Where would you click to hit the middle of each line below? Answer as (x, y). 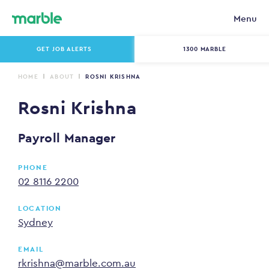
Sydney (35, 222)
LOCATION (40, 208)
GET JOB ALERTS (64, 49)
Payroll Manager (67, 138)
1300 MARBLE (205, 49)
